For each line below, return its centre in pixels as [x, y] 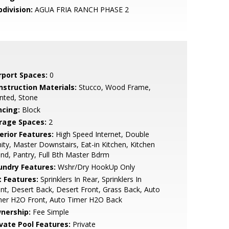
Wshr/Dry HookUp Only [95, 167]
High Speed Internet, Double [101, 134]
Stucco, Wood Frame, [113, 87]
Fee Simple [50, 212]
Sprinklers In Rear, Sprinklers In [90, 179]
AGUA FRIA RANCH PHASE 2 [81, 9]
